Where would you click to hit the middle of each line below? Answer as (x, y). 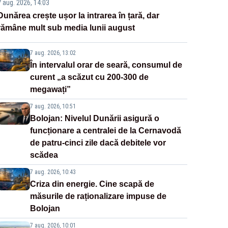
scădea (44, 155)
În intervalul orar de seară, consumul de (106, 65)
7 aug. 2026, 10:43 (53, 172)
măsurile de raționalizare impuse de (98, 196)
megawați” (50, 90)
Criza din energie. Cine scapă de (92, 184)
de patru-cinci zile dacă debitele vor (98, 143)
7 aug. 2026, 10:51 (53, 107)
